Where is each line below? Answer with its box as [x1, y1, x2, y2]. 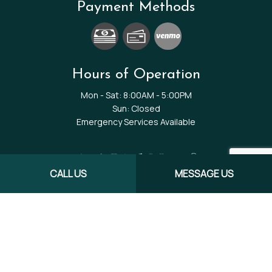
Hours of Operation [72, 67, 200, 82]
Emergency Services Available [76, 115, 195, 127]
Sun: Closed [112, 102, 160, 114]
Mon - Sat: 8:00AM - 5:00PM [80, 89, 192, 101]
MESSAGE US [174, 167, 234, 180]
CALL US [49, 167, 87, 180]
